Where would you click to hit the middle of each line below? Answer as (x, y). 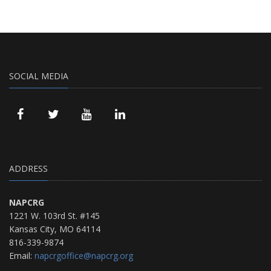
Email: (21, 255)
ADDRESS (28, 168)
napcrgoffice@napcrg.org (84, 255)
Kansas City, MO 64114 (55, 229)
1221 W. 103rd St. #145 (54, 215)
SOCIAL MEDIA (39, 76)
